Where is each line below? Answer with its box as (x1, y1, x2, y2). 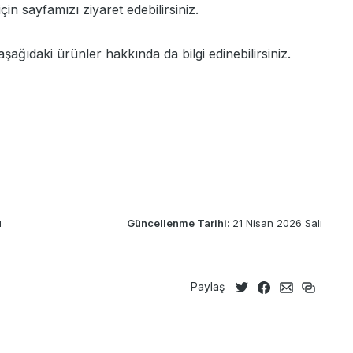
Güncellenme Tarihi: (127, 217, 232, 230)
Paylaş (191, 280, 225, 294)
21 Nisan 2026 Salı (232, 217, 322, 230)
